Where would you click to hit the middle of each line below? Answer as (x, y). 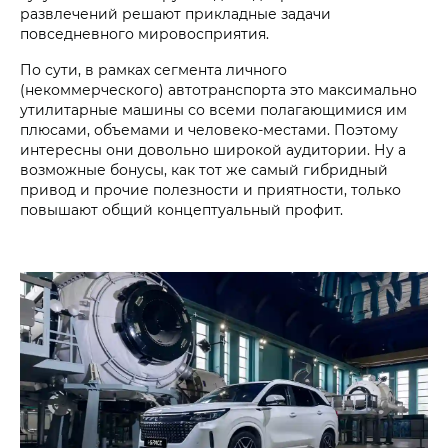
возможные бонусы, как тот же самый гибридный (204, 170)
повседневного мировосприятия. (144, 34)
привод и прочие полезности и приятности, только (210, 190)
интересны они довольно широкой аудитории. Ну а (213, 150)
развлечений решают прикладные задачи (175, 14)
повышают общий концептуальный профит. (181, 210)
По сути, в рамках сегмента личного (153, 70)
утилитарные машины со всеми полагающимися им (213, 110)
